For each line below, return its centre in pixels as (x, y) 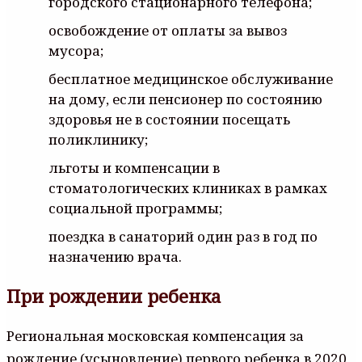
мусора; (76, 50)
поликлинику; (98, 139)
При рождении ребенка (114, 295)
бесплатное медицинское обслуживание (191, 78)
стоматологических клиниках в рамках (188, 187)
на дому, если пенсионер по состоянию (185, 99)
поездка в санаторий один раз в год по (183, 236)
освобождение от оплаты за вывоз (168, 30)
